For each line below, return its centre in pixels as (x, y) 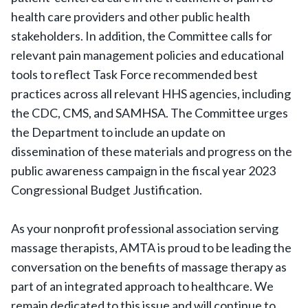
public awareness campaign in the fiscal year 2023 (143, 170)
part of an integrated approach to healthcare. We (142, 286)
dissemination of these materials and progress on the (152, 151)
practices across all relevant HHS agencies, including (151, 93)
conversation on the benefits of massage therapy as (149, 267)
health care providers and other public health (131, 16)
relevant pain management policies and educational (147, 55)
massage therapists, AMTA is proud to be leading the (151, 247)
